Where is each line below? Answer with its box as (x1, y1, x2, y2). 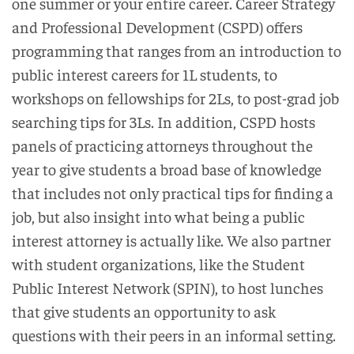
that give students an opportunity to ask (12, 301, 276, 322)
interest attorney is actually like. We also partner (12, 230, 331, 250)
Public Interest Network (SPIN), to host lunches (12, 277, 323, 298)
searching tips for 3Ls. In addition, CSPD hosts (12, 111, 315, 132)
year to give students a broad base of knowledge (12, 159, 322, 179)
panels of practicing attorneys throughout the (12, 135, 313, 156)
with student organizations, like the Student (12, 254, 305, 274)
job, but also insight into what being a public (12, 206, 305, 227)
